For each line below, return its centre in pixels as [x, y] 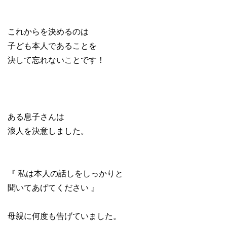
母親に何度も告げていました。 [64, 216]
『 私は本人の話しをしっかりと [65, 173]
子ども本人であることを [52, 46]
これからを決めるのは [48, 31]
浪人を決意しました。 [48, 131]
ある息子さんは [36, 117]
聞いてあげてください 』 [53, 187]
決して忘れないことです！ [56, 60]
